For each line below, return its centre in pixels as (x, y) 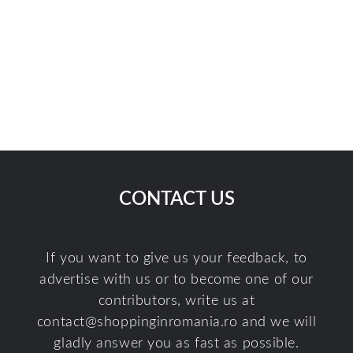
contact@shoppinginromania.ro (137, 322)
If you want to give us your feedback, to (176, 258)
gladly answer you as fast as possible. (176, 343)
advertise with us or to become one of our (176, 279)
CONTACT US (176, 199)
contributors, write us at (176, 301)
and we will (277, 322)
